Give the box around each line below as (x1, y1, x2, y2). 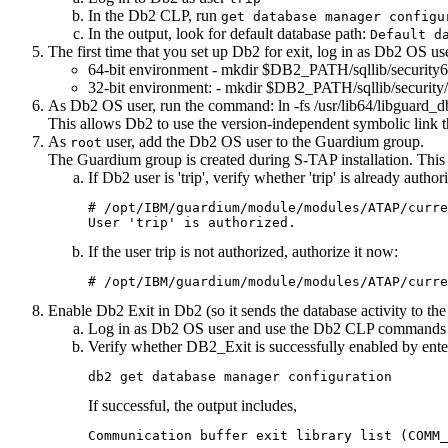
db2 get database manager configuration (88, 369, 392, 385)
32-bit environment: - (88, 79, 225, 97)
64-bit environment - (88, 61, 221, 79)
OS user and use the (179, 320, 313, 338)
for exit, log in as (260, 43, 374, 61)
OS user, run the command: (98, 97, 278, 115)
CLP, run (156, 7, 221, 25)
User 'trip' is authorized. (88, 215, 296, 231)
